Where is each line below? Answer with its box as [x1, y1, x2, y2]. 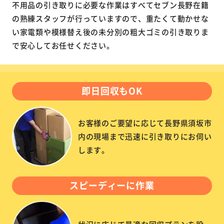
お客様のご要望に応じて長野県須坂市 [77, 117, 212, 128]
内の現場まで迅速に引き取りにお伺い [77, 131, 212, 142]
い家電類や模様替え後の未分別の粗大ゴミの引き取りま [11, 26, 209, 37]
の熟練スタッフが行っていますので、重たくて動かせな [11, 12, 209, 23]
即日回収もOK [81, 83, 143, 97]
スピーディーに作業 [69, 178, 155, 191]
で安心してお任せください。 [11, 39, 114, 50]
